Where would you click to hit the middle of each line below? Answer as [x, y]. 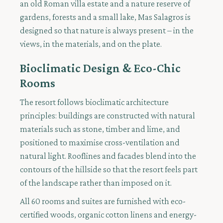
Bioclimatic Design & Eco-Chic [100, 68]
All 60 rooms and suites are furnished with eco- [103, 201]
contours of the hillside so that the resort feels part [109, 169]
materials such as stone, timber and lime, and [100, 129]
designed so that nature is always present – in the [107, 31]
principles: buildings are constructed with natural [108, 116]
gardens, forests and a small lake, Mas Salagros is [105, 17]
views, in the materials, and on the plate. [91, 44]
